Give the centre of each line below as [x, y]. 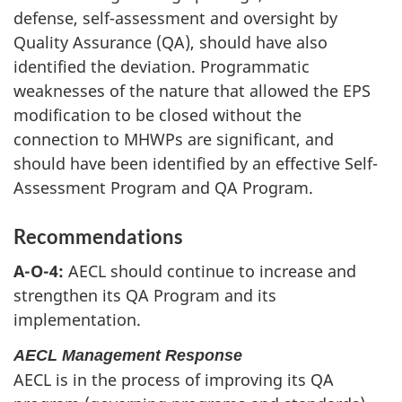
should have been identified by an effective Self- [196, 163]
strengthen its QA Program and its [145, 296]
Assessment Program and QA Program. [163, 187]
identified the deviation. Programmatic [162, 66]
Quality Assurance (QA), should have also [170, 42]
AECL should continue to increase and [212, 271]
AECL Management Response [128, 355]
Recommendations [98, 236]
